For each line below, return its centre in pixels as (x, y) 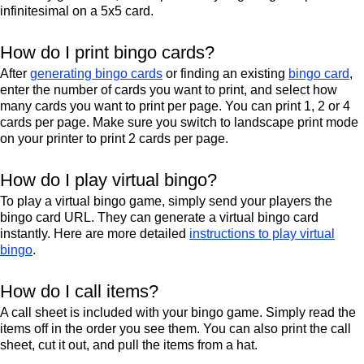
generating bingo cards (96, 74)
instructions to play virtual (262, 234)
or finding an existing (225, 74)
